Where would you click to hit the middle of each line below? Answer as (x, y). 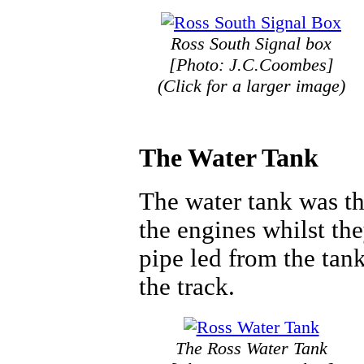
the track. (187, 287)
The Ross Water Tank (251, 349)
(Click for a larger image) (251, 85)
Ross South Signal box (251, 43)
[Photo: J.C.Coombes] (251, 64)
